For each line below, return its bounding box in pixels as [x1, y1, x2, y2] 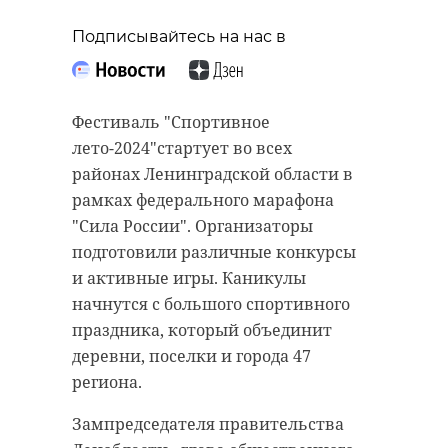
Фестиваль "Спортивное [72, 111, 270, 134]
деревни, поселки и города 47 [72, 345, 311, 368]
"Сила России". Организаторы [72, 215, 313, 238]
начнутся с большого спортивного [72, 293, 350, 316]
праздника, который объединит [72, 319, 332, 342]
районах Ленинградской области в [72, 163, 353, 186]
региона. [72, 371, 142, 394]
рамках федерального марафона [72, 189, 334, 212]
